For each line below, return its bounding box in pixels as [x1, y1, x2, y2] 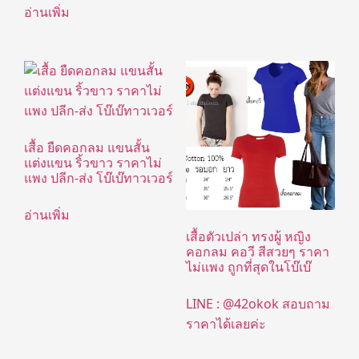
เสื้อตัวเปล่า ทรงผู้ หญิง [185, 227, 311, 245]
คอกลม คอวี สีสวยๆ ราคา [185, 242, 329, 260]
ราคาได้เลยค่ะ [185, 314, 266, 333]
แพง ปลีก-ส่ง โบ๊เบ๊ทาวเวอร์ [24, 168, 173, 187]
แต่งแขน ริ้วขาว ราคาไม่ [24, 153, 162, 171]
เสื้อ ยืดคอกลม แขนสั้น [24, 138, 150, 156]
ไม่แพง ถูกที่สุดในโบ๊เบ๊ [185, 257, 311, 276]
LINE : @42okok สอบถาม [185, 294, 330, 313]
